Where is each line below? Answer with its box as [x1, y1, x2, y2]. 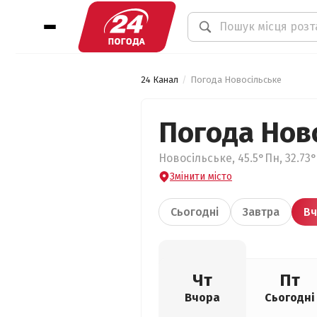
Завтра [243, 205, 279, 219]
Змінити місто [170, 171, 232, 183]
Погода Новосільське [190, 74, 282, 85]
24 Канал [141, 74, 178, 85]
